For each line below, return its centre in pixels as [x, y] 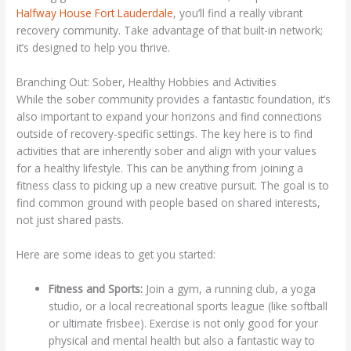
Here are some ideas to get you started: [116, 254]
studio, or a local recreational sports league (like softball [188, 306]
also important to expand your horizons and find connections [170, 117]
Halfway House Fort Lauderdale [95, 13]
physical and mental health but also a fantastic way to [182, 340]
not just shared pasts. [71, 220]
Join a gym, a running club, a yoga [230, 288]
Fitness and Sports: [96, 288]
